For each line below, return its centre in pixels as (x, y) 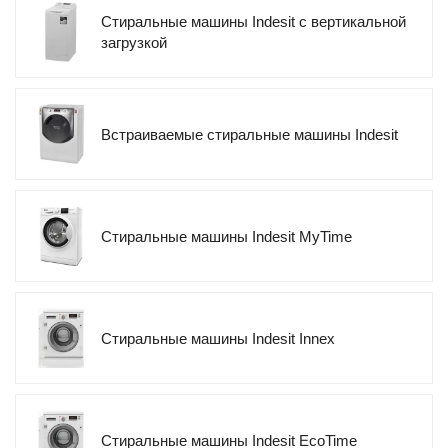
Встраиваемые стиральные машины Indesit (249, 134)
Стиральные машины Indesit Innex (218, 338)
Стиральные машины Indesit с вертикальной (253, 22)
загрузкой (134, 43)
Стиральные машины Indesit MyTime (226, 236)
